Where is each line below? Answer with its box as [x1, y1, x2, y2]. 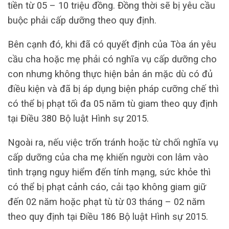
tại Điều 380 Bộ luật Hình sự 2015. [8, 113, 149, 124]
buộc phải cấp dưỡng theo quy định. [8, 14, 156, 26]
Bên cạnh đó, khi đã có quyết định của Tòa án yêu [8, 39, 216, 50]
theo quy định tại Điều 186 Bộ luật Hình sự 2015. [8, 211, 208, 222]
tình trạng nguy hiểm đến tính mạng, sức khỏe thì [8, 167, 211, 178]
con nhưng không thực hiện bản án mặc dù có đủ [8, 68, 213, 80]
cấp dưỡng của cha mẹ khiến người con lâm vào [8, 152, 209, 163]
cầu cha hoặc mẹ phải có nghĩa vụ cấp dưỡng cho [8, 54, 217, 65]
